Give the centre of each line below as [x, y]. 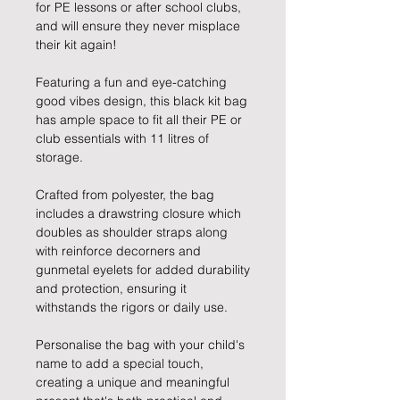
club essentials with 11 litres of [122, 139]
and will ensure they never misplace [138, 26]
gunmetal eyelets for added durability [143, 270]
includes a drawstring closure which [138, 214]
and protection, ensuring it [111, 289]
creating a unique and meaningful [133, 383]
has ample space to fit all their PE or [139, 120]
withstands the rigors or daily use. [132, 308]
